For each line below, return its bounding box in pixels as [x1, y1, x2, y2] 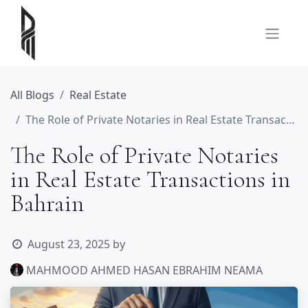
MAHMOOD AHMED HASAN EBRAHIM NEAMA [26, 262, 263, 278]
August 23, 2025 [27, 236, 110, 252]
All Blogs [10, 87, 54, 102]
